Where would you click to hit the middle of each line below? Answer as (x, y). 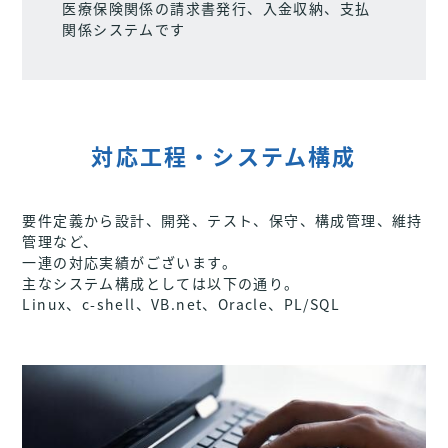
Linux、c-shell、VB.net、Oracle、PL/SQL (181, 303)
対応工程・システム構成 (224, 154)
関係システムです (124, 28)
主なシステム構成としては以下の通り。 (161, 282)
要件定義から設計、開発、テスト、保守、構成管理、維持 (222, 219)
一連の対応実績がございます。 (130, 261)
